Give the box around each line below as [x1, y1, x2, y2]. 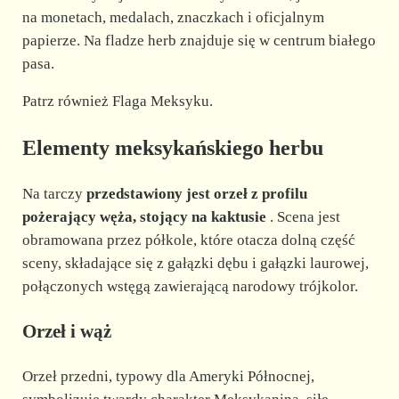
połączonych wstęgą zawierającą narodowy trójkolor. [21, 277, 358, 295]
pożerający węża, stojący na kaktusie [21, 208, 266, 225]
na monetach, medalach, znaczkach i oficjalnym [21, 9, 324, 27]
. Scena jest [265, 208, 340, 225]
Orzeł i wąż [21, 320, 111, 342]
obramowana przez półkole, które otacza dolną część [21, 231, 355, 248]
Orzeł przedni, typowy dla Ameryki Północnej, [21, 367, 314, 385]
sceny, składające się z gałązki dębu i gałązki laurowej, [21, 254, 369, 272]
